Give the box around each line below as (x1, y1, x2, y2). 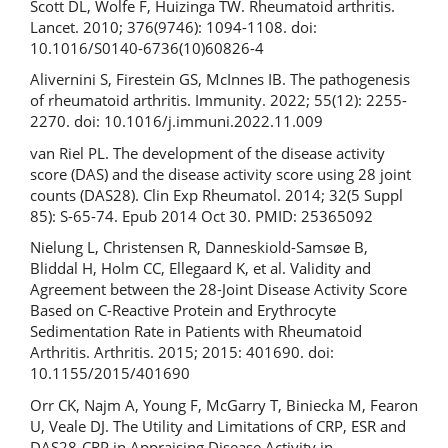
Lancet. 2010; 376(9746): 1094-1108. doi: (30, 16, 317, 37)
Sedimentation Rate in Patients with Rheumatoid (30, 321, 362, 341)
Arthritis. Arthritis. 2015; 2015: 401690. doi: (30, 342, 334, 362)
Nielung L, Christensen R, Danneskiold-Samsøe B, (30, 237, 368, 257)
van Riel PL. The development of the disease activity (30, 142, 385, 163)
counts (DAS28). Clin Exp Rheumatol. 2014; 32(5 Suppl (30, 184, 403, 205)
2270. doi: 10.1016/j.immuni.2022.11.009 (30, 111, 323, 131)
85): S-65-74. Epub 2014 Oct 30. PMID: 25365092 (30, 205, 373, 226)
